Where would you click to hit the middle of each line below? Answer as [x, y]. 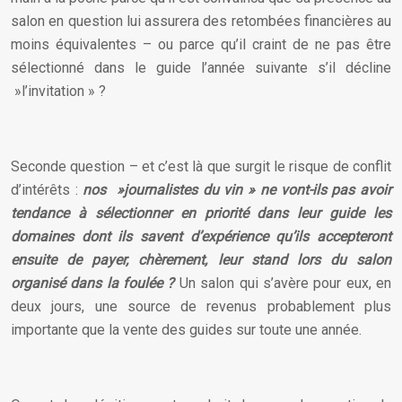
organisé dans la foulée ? [93, 283]
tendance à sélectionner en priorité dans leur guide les [201, 213]
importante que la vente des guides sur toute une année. [186, 330]
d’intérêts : [47, 190]
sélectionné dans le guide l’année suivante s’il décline [201, 68]
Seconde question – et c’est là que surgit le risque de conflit [201, 166]
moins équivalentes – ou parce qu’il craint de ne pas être [201, 44]
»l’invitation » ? [58, 91]
